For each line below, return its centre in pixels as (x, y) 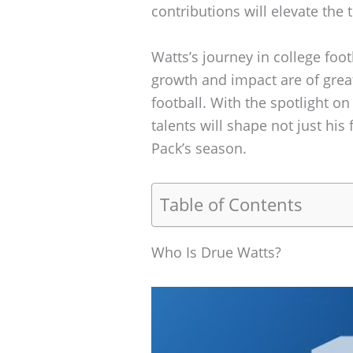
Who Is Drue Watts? (216, 252)
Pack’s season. (199, 149)
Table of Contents (231, 204)
